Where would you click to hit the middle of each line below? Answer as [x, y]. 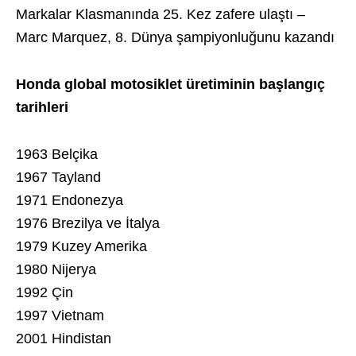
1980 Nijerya [56, 269]
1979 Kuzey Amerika [81, 246]
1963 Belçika [57, 154]
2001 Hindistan [64, 339]
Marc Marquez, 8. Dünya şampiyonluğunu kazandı [175, 37]
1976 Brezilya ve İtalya [88, 223]
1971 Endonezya [70, 200]
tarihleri [42, 107]
